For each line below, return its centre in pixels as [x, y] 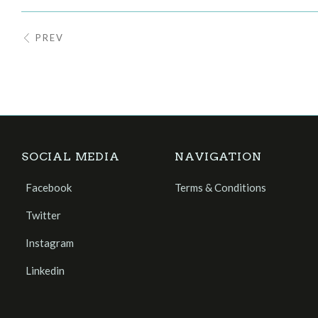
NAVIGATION [218, 157]
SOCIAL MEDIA [71, 157]
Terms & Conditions [221, 188]
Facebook [49, 188]
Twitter [43, 215]
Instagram [50, 243]
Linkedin [45, 271]
